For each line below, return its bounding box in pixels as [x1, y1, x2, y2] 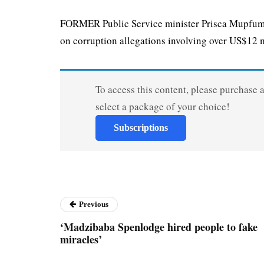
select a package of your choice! [95, 99, 230, 113]
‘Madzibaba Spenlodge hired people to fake [60, 219, 258, 235]
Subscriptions [113, 122, 168, 133]
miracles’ [60, 231, 102, 247]
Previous [79, 199, 108, 209]
